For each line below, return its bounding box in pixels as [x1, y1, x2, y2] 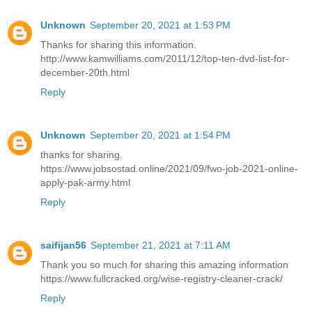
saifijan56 [40, 239, 86, 251]
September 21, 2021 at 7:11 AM [91, 239, 231, 251]
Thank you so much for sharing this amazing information [40, 258, 288, 270]
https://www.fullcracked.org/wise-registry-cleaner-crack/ [40, 272, 283, 284]
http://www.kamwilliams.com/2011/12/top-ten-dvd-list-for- [40, 52, 289, 64]
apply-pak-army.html [40, 176, 130, 188]
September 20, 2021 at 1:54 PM [90, 129, 231, 141]
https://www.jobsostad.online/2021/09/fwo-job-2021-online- [40, 162, 298, 174]
